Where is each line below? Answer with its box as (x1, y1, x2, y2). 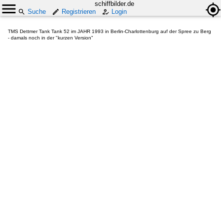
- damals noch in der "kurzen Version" (8, 35, 93, 40)
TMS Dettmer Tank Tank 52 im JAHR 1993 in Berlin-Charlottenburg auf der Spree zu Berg (8, 29, 211, 34)
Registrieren (62, 8, 96, 15)
